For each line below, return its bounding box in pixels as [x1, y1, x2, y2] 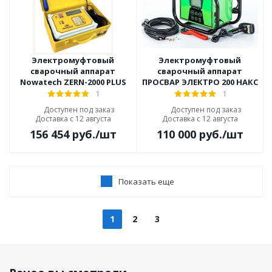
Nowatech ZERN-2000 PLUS [19, 76, 126, 87]
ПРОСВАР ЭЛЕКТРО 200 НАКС [141, 76, 258, 87]
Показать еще [118, 176, 174, 187]
